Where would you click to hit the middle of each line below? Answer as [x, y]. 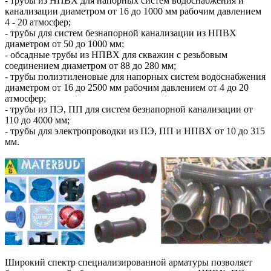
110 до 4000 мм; [37, 120]
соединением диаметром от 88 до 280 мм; [90, 65]
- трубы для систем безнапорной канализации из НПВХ [121, 33]
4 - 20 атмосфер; [38, 22]
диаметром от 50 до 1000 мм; [64, 44]
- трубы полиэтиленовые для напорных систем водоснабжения [135, 76]
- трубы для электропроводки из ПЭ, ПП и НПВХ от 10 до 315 [135, 131]
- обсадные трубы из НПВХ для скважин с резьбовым [116, 54]
